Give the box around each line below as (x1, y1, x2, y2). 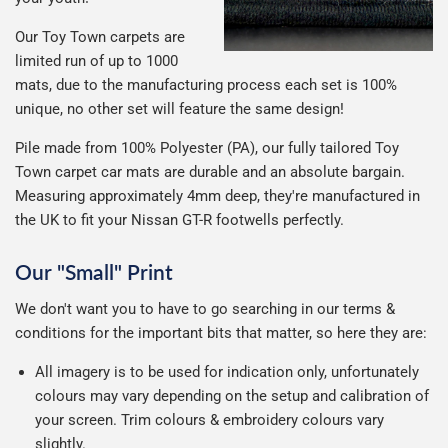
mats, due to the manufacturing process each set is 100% (15, 75, 397, 94)
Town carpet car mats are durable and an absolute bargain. (15, 162, 405, 181)
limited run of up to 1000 (15, 51, 178, 70)
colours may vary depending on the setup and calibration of (35, 386, 429, 405)
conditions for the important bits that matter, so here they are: (15, 323, 427, 342)
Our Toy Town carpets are (15, 27, 185, 46)
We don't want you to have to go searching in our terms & (15, 299, 395, 318)
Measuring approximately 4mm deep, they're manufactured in (15, 186, 420, 205)
